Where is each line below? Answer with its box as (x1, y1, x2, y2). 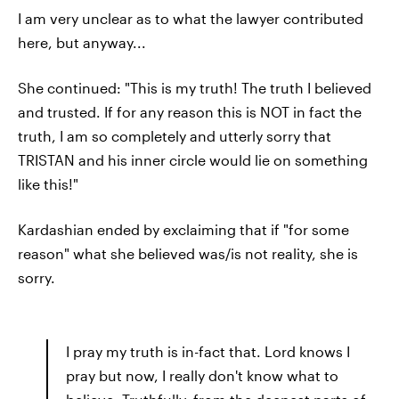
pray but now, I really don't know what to (66, 366, 338, 384)
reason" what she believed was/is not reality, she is (18, 244, 358, 262)
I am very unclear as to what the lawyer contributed (18, 9, 363, 27)
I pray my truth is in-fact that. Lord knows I (66, 342, 350, 360)
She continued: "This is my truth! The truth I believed (18, 78, 371, 96)
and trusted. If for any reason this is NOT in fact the (18, 102, 362, 120)
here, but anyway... (18, 33, 146, 51)
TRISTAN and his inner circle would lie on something (18, 151, 368, 168)
